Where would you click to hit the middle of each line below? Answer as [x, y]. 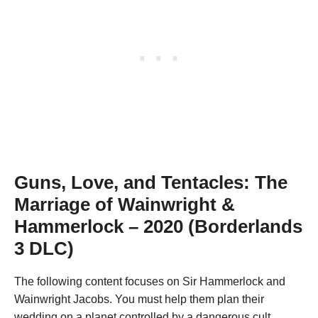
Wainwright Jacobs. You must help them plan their [139, 300]
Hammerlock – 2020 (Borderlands [158, 227]
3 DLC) [44, 249]
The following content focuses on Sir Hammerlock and [150, 282]
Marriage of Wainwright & [125, 205]
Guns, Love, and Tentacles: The [151, 183]
